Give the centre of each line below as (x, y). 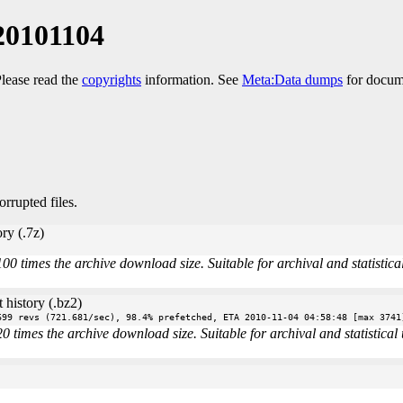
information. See (192, 79)
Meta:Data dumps (292, 79)
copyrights (112, 79)
